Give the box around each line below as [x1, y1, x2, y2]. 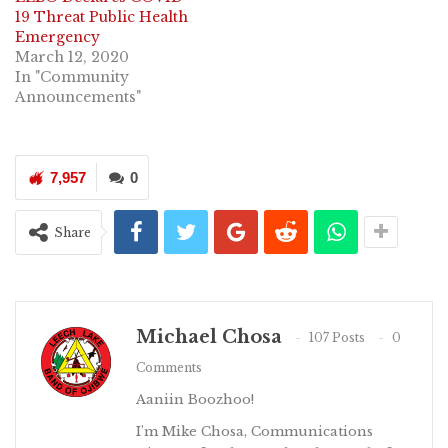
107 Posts [309, 330, 365, 346]
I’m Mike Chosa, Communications [136, 422, 373, 440]
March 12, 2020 [15, 47, 129, 66]
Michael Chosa [136, 325, 282, 348]
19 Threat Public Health [15, 7, 188, 26]
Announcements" [15, 87, 141, 106]
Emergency [15, 27, 100, 46]
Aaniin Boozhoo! [136, 390, 254, 408]
